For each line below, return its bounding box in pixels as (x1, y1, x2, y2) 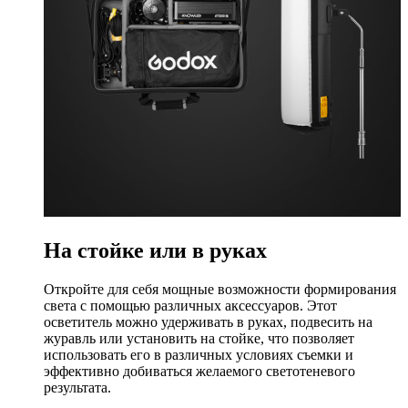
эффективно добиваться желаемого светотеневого (44, 363, 355, 380)
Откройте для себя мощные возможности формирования (44, 281, 396, 298)
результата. (44, 380, 111, 396)
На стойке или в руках (44, 239, 267, 263)
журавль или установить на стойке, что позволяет (44, 331, 354, 347)
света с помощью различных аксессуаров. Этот (44, 298, 337, 314)
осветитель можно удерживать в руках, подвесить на (44, 314, 372, 331)
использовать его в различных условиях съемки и (44, 347, 353, 363)
